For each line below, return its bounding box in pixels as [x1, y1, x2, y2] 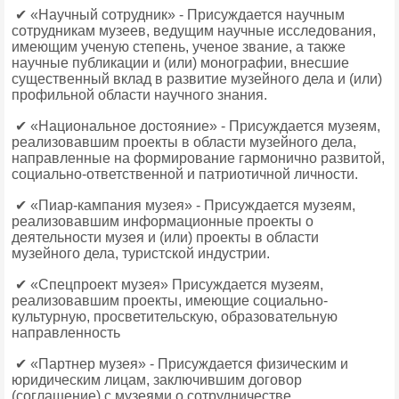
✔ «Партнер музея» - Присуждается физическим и [12, 356, 348, 371]
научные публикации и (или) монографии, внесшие [12, 55, 349, 70]
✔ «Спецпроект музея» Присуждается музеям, [12, 277, 323, 292]
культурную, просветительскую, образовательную [12, 309, 338, 324]
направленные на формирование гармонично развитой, [12, 151, 385, 166]
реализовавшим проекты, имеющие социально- [12, 293, 328, 308]
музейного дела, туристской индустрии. [12, 246, 273, 261]
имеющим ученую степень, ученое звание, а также [12, 39, 346, 54]
